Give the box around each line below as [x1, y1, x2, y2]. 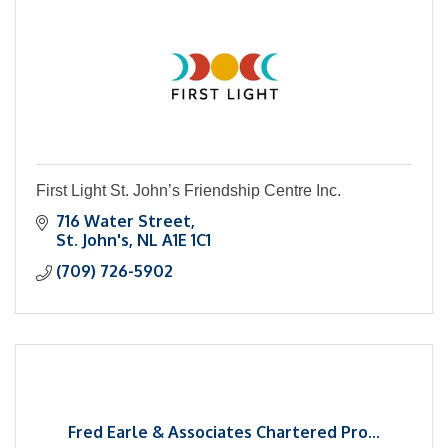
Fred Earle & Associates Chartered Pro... [68, 422, 380, 443]
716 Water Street [56, 211, 191, 232]
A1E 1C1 [162, 230, 211, 251]
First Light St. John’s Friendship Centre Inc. [36, 182, 341, 200]
